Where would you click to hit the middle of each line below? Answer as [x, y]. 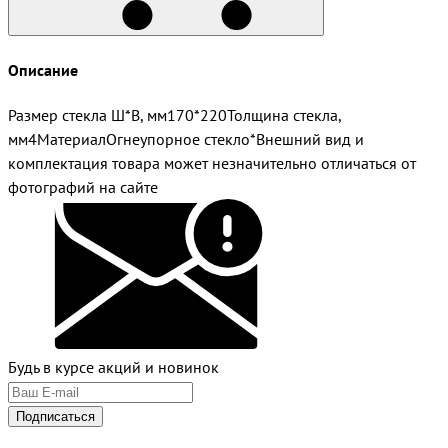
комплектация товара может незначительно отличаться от [212, 162]
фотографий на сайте [83, 186]
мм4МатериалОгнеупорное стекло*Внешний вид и [186, 138]
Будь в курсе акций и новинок [113, 366]
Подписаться [55, 416]
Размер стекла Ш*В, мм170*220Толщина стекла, [174, 114]
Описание [43, 69]
